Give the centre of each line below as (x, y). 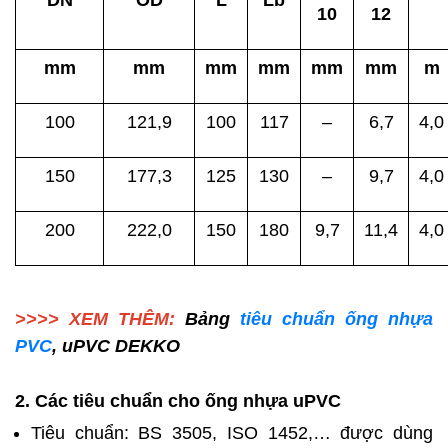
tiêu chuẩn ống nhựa (336, 319)
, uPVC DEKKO (116, 346)
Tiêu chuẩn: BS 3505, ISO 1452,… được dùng (232, 433)
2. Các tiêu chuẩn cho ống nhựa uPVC (178, 401)
